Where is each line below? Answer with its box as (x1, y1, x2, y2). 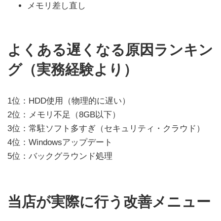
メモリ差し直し (27, 1, 86, 11)
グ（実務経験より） (7, 62, 138, 78)
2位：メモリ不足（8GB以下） (7, 110, 120, 119)
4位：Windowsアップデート (7, 137, 112, 147)
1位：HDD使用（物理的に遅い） (7, 96, 130, 106)
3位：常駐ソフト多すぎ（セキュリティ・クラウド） (7, 123, 205, 133)
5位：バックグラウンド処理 (7, 151, 112, 161)
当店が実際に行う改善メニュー (7, 193, 211, 210)
